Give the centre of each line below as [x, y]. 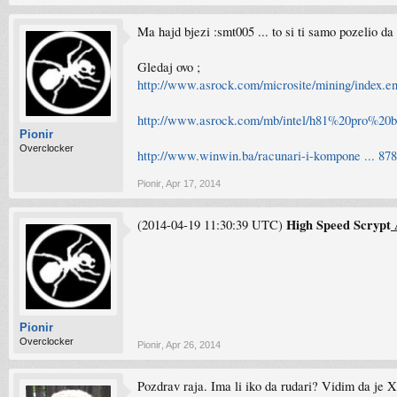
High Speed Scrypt [339, 225]
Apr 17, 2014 [193, 183]
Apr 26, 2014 [193, 345]
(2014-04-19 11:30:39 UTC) [212, 225]
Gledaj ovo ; [169, 67]
